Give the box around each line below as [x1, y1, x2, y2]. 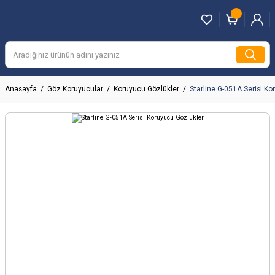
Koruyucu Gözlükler [114, 85, 179, 93]
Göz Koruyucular [47, 85, 103, 93]
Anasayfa [5, 85, 37, 93]
